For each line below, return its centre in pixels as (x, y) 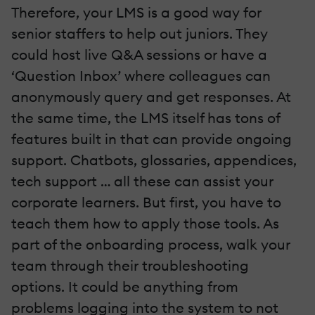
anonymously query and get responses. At (151, 96)
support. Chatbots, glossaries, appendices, (154, 160)
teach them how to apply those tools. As (145, 223)
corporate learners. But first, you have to (146, 202)
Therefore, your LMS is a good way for (136, 12)
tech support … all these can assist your (142, 181)
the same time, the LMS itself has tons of (146, 117)
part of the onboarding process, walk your (151, 244)
